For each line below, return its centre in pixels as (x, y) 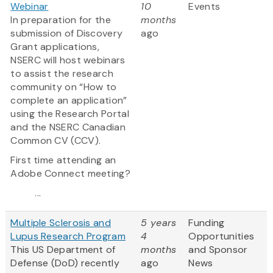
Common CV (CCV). (56, 141)
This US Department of (63, 250)
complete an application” (69, 101)
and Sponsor (218, 250)
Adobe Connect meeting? (70, 174)
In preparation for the (61, 20)
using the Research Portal (70, 114)
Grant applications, (55, 47)
